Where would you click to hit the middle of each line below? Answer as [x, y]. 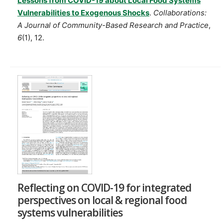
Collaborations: [180, 12]
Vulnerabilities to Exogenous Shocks [83, 12]
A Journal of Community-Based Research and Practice [113, 25]
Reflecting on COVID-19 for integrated [104, 188]
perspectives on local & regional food [102, 200]
